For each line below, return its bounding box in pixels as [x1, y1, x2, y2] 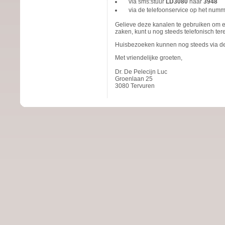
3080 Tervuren [115, 82, 155, 89]
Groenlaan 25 [115, 75, 153, 82]
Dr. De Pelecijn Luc [115, 68, 167, 75]
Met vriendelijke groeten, [115, 54, 182, 61]
